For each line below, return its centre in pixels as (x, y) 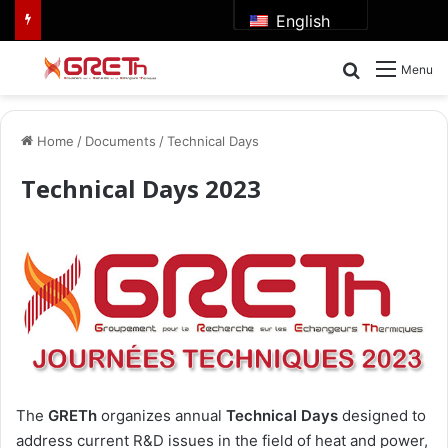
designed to (382, 416)
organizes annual (161, 416)
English (300, 20)
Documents (120, 141)
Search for (399, 68)
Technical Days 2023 (141, 189)
